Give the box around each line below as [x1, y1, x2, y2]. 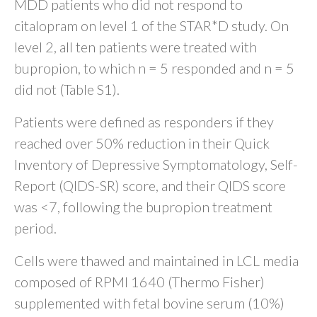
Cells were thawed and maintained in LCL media [14, 252, 299, 270]
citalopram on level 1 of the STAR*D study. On [14, 17, 289, 35]
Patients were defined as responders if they [14, 113, 274, 131]
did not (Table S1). [14, 81, 120, 98]
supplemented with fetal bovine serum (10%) [14, 294, 284, 312]
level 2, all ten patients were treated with [14, 38, 257, 56]
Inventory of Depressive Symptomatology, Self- [14, 156, 298, 173]
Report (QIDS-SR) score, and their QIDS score [14, 177, 286, 195]
